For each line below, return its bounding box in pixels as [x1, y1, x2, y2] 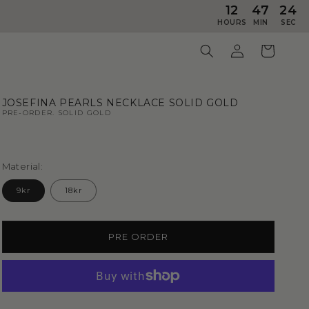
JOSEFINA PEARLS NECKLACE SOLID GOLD [1, 97, 239, 110]
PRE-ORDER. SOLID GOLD [1, 108, 111, 118]
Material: [1, 161, 43, 172]
